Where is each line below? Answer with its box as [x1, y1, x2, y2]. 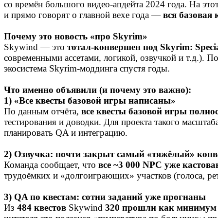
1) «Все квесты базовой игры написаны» [4, 95, 176, 106]
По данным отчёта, [4, 106, 81, 117]
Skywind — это [4, 42, 67, 53]
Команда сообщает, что [4, 160, 98, 170]
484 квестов [17, 202, 66, 213]
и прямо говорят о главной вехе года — [4, 10, 163, 20]
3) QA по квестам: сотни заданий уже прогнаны [4, 192, 206, 202]
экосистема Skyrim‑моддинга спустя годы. [4, 63, 170, 74]
